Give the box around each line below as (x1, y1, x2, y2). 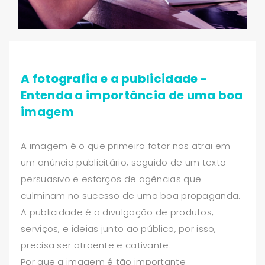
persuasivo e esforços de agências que (21, 173, 202, 185)
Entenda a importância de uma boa (21, 87, 243, 104)
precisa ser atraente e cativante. (21, 239, 171, 251)
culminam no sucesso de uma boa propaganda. (21, 189, 241, 202)
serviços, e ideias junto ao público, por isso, (21, 222, 216, 235)
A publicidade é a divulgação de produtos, (21, 206, 214, 218)
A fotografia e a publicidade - (21, 70, 208, 87)
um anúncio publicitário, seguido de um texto (21, 156, 227, 169)
